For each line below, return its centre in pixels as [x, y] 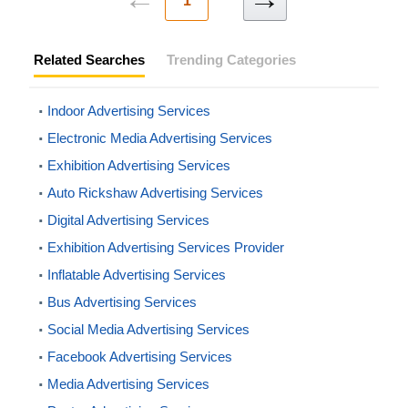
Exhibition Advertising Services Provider [166, 248]
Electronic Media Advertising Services [160, 138]
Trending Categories [231, 60]
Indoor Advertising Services [129, 111]
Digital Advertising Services [128, 220]
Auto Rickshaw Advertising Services [155, 193]
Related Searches [89, 60]
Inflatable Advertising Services [137, 275]
